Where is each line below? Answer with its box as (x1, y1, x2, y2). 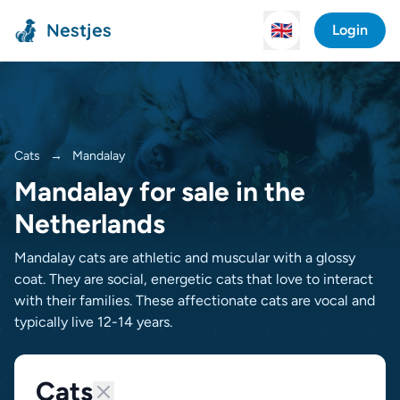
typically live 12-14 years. (14, 313, 172, 330)
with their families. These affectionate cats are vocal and (14, 292, 375, 309)
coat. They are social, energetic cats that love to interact (14, 271, 373, 287)
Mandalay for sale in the (14, 175, 305, 208)
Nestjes (46, 19, 112, 41)
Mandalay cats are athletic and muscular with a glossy (14, 249, 355, 266)
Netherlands (14, 207, 165, 240)
